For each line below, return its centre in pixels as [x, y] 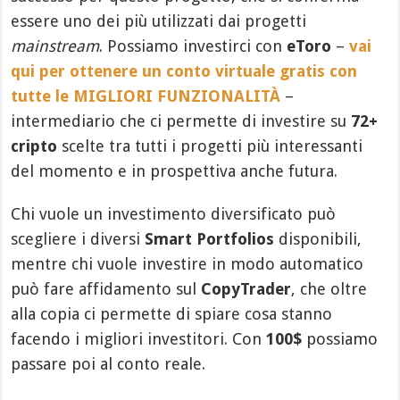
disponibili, [318, 238]
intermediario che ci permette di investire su [181, 121]
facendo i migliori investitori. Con [139, 338]
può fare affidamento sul [106, 288]
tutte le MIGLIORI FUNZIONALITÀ [146, 96]
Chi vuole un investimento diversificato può [174, 213]
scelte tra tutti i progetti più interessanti [210, 146]
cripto [34, 146]
